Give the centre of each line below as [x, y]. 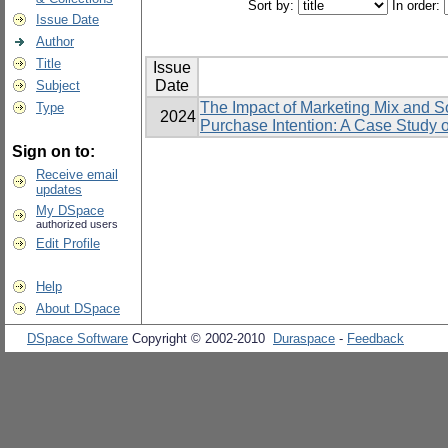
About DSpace [78, 308]
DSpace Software [77, 338]
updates [59, 189]
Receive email [77, 174]
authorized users [77, 224]
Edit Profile [68, 243]
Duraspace [304, 338]
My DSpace [70, 210]
